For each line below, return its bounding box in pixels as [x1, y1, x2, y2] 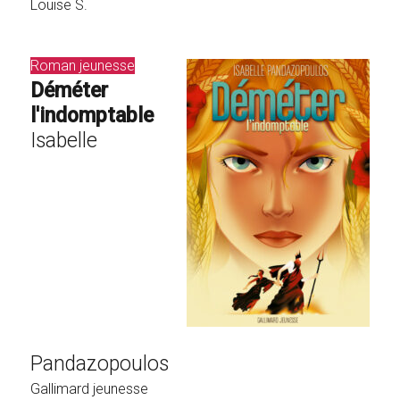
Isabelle [30, 128, 98, 153]
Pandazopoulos [30, 351, 170, 376]
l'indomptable [30, 103, 154, 128]
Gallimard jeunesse [30, 379, 149, 397]
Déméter [30, 78, 109, 103]
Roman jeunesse [30, 56, 136, 74]
